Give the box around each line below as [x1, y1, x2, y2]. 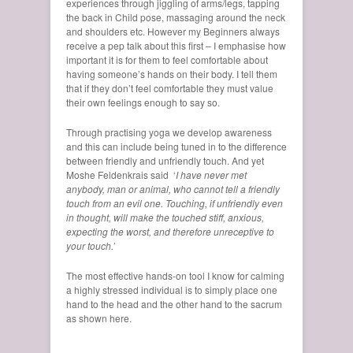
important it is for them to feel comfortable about [66, 52, 268, 66]
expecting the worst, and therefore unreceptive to [66, 224, 274, 238]
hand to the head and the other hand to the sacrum [66, 296, 282, 310]
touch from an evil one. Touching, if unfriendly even [66, 195, 283, 210]
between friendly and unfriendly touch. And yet [66, 153, 264, 167]
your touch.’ [66, 238, 117, 252]
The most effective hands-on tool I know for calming [66, 268, 284, 282]
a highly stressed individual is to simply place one [66, 282, 277, 296]
